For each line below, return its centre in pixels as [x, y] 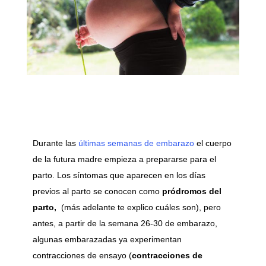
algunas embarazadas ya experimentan [108, 240]
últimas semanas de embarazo [135, 143]
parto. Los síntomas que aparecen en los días [119, 175]
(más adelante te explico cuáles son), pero [140, 208]
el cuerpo [213, 143]
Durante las [54, 143]
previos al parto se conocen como [97, 191]
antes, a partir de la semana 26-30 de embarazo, [125, 224]
